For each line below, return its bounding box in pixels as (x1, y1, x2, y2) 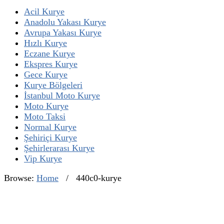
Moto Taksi (24, 111, 65, 121)
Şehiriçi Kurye (24, 132, 77, 142)
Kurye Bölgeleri (24, 80, 82, 90)
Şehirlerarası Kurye (24, 143, 94, 153)
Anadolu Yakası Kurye (24, 17, 106, 27)
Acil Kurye (24, 6, 64, 16)
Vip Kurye (24, 153, 62, 163)
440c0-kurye (76, 173, 121, 183)
